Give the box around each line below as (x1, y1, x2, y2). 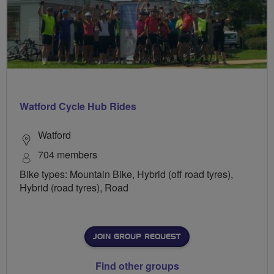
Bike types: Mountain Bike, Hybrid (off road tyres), (20, 167, 233, 182)
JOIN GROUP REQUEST (93, 233, 180, 241)
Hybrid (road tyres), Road (20, 180, 128, 195)
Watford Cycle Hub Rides (20, 99, 136, 114)
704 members (38, 147, 97, 162)
